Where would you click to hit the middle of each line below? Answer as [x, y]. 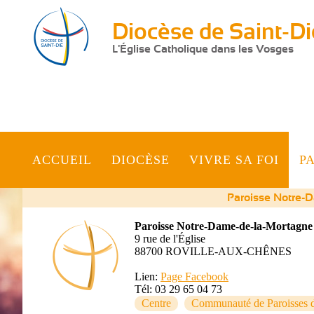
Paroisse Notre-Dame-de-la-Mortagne [224, 226]
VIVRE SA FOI [234, 159]
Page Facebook [194, 277]
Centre [156, 303]
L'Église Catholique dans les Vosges [203, 49]
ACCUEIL [62, 159]
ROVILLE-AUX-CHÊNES [228, 251]
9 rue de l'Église [170, 239]
